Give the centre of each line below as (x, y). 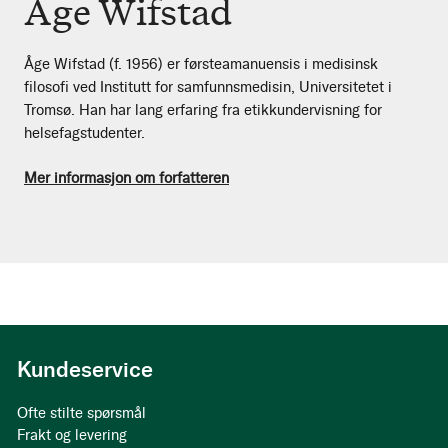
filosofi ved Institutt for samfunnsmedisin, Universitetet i (208, 86)
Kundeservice (85, 369)
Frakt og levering (72, 435)
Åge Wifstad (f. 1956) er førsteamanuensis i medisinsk (201, 63)
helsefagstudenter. (84, 132)
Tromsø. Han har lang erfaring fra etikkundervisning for (203, 109)
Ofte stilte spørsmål (81, 413)
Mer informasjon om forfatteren (126, 177)
